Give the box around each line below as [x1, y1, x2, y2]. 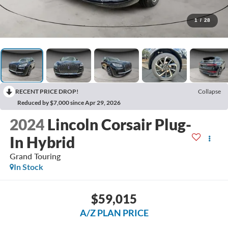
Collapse [198, 88, 221, 96]
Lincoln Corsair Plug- [47, 115, 191, 134]
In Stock [13, 162, 43, 172]
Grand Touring [9, 151, 61, 161]
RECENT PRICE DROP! [15, 88, 78, 96]
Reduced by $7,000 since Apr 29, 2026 [17, 99, 121, 107]
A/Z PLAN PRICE [79, 207, 149, 218]
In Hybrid [9, 133, 75, 152]
